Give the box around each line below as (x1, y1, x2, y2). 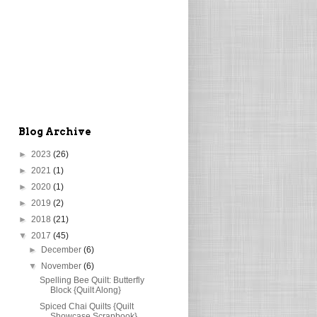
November (41, 260, 84, 271)
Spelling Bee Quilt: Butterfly (39, 275, 144, 285)
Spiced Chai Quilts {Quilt (39, 301, 134, 311)
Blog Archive (18, 125, 91, 137)
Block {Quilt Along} (50, 284, 121, 295)
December (41, 244, 84, 255)
